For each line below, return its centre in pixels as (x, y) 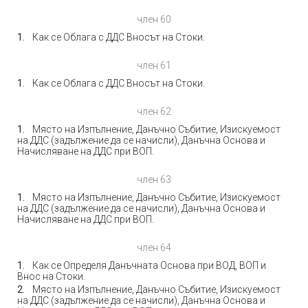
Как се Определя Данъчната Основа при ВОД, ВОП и (149, 265)
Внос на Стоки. (51, 276)
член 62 (154, 111)
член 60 (154, 19)
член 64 (154, 247)
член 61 (154, 65)
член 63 (154, 179)
